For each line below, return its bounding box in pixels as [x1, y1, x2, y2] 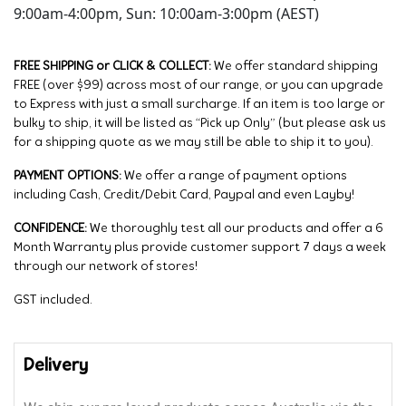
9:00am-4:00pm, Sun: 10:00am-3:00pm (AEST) [14, 4, 319, 24]
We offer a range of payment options [121, 169, 347, 184]
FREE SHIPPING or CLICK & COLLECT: [14, 60, 214, 74]
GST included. [14, 294, 92, 308]
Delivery [24, 357, 88, 376]
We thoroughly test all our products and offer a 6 [90, 222, 383, 237]
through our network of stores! [14, 260, 198, 275]
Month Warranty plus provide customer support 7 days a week [14, 241, 386, 256]
